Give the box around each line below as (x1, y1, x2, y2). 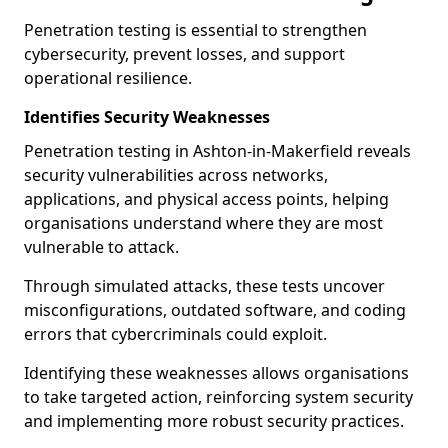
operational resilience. (24, 67, 192, 89)
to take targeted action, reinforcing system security (24, 386, 413, 408)
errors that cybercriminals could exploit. (24, 323, 331, 345)
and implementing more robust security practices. (24, 410, 404, 432)
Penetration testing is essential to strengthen (24, 19, 367, 41)
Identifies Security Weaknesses (24, 106, 270, 128)
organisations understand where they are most (24, 212, 383, 234)
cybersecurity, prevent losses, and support (24, 43, 345, 65)
